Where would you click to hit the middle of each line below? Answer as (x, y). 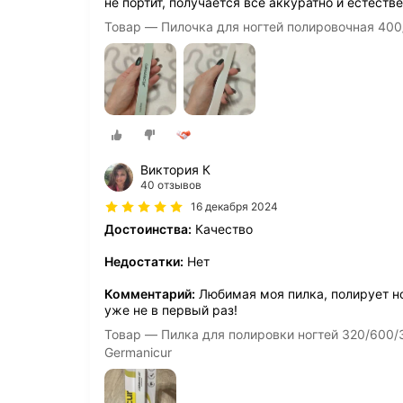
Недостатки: (144, 261)
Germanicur (138, 352)
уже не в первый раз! (171, 309)
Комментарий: (150, 293)
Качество (222, 228)
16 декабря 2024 (234, 206)
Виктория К (175, 169)
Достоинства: (148, 228)
